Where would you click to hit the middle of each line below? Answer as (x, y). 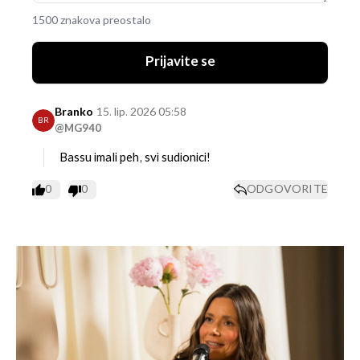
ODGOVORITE (287, 189)
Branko (74, 112)
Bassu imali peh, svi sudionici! (135, 157)
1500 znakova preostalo (92, 20)
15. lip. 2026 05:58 (141, 112)
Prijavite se (180, 61)
